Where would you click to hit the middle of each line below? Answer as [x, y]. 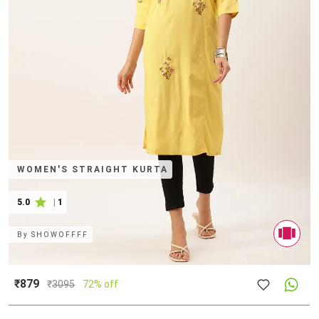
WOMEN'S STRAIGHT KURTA [93, 169]
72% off [101, 284]
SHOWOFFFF [60, 234]
